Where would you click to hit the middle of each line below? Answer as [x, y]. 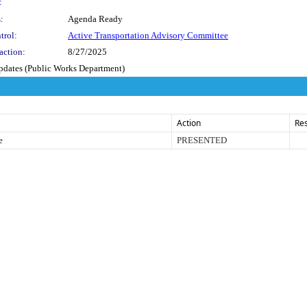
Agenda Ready [95, 19]
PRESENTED [202, 140]
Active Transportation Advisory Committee [148, 35]
